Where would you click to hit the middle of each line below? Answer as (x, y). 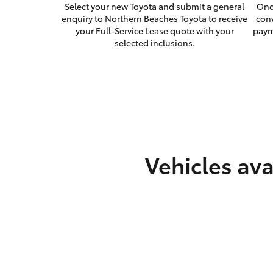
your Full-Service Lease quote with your (154, 31)
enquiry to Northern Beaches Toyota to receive (155, 19)
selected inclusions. (154, 43)
